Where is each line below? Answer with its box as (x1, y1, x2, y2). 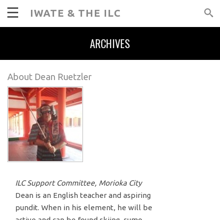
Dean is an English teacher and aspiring (15, 191, 151, 200)
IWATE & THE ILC (30, 7, 121, 19)
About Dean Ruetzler (7, 72, 92, 82)
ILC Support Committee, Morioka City (15, 179, 142, 188)
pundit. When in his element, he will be (15, 203, 152, 212)
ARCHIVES (90, 35, 130, 52)
